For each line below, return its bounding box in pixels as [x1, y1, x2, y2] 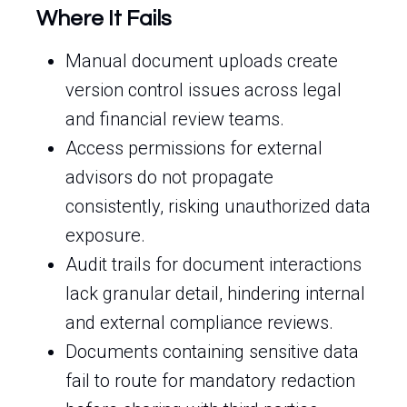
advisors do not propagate [65, 166, 273, 188]
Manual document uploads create [65, 50, 338, 72]
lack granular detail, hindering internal [65, 283, 365, 304]
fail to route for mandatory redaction [65, 370, 355, 392]
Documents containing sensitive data [65, 341, 359, 362]
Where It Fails [36, 7, 172, 30]
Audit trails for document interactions [65, 253, 362, 275]
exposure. [65, 224, 145, 246]
